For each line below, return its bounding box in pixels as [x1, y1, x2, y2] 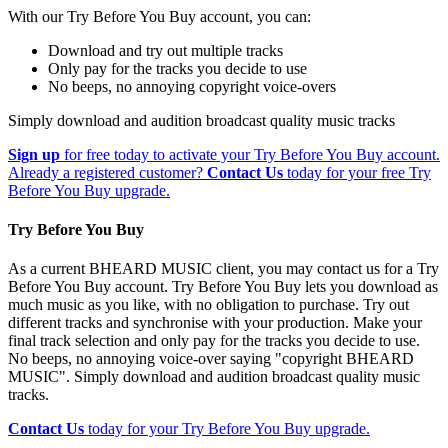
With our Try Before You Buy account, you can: [8, 7, 311, 25]
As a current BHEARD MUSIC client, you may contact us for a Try [8, 260, 439, 278]
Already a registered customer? [8, 163, 207, 181]
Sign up [8, 145, 60, 163]
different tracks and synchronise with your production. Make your [8, 314, 422, 332]
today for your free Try [283, 163, 431, 181]
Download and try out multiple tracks [48, 41, 283, 59]
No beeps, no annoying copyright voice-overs [48, 77, 336, 95]
